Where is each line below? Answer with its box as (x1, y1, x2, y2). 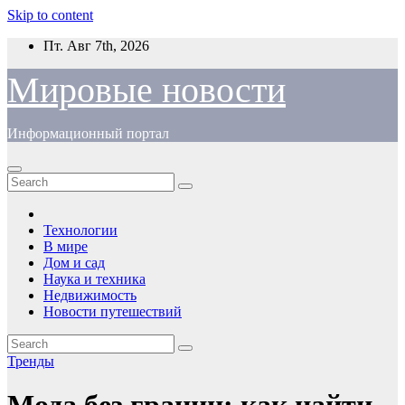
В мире (43, 239, 88, 254)
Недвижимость (43, 287, 137, 303)
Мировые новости (7, 70, 286, 110)
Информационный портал (7, 126, 169, 141)
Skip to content (7, 7, 93, 23)
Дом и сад (43, 255, 105, 270)
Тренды (7, 353, 54, 369)
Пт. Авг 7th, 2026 (43, 38, 149, 53)
